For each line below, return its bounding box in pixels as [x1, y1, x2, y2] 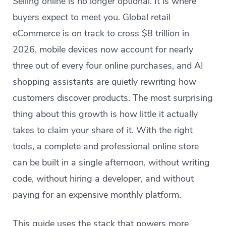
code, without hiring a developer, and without [13, 173, 194, 185]
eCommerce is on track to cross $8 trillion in [13, 27, 190, 39]
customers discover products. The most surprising [13, 92, 213, 104]
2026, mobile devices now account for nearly [13, 43, 194, 55]
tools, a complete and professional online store [13, 140, 199, 152]
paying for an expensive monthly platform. [13, 189, 182, 201]
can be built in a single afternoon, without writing [13, 156, 210, 168]
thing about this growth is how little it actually [13, 108, 198, 120]
